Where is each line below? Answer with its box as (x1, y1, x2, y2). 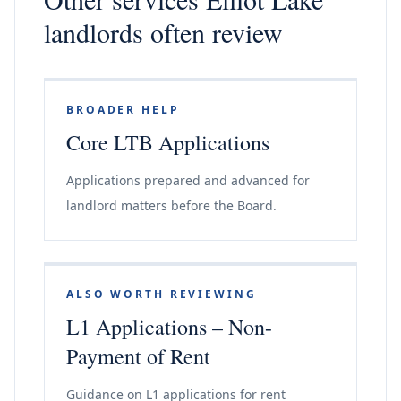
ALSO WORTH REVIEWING (66, 286, 257, 302)
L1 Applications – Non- (66, 312, 272, 341)
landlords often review (44, 14, 283, 50)
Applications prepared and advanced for (66, 172, 310, 189)
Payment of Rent (66, 342, 210, 371)
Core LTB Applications (66, 128, 269, 157)
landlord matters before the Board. (66, 197, 277, 214)
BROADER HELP (66, 102, 180, 117)
